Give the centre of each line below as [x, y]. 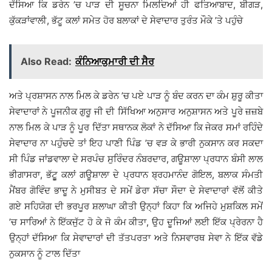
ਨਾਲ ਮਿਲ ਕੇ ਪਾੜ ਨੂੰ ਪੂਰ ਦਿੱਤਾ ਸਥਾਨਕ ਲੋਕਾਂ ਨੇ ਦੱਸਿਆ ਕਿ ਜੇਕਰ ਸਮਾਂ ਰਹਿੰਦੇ [136, 127]
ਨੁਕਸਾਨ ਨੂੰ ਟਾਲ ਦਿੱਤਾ [45, 254]
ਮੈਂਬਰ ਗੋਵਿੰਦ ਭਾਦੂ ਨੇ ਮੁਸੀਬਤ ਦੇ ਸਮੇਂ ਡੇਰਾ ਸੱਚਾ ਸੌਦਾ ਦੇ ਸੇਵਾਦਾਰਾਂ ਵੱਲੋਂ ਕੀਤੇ [136, 191]
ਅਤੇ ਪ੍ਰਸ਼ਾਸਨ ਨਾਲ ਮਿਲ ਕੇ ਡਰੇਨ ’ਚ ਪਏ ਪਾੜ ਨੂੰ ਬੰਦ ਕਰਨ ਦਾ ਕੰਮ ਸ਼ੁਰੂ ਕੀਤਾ [136, 96]
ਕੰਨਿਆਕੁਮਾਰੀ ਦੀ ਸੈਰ [115, 62]
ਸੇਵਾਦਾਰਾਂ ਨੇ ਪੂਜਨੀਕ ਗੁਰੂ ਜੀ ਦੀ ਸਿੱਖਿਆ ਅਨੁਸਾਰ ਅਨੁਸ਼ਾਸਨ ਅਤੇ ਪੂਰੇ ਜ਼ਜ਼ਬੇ [136, 112]
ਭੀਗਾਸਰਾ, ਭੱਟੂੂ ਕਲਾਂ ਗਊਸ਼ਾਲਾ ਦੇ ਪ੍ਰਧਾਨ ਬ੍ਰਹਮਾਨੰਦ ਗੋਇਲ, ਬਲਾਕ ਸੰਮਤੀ [136, 175]
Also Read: [46, 62]
